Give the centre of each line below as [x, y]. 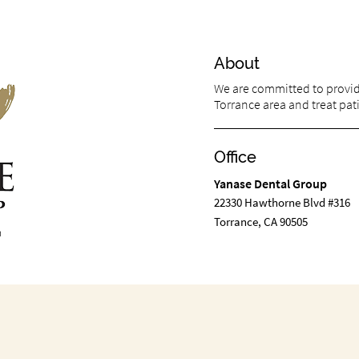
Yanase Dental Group [270, 183]
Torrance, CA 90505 [260, 221]
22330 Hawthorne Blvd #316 [282, 202]
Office [235, 157]
